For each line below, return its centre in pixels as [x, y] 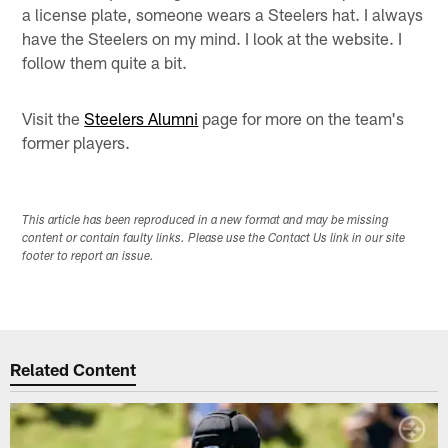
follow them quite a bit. [105, 61]
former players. [76, 141]
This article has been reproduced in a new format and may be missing [206, 220]
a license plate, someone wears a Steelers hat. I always [223, 13]
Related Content [73, 369]
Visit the [53, 117]
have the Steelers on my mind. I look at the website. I [212, 37]
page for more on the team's [301, 117]
